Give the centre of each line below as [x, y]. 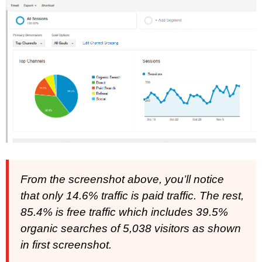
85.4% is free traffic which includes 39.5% [124, 212]
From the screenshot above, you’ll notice [122, 179]
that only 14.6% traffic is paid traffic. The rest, [132, 195]
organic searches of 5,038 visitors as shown [131, 228]
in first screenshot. [66, 244]
